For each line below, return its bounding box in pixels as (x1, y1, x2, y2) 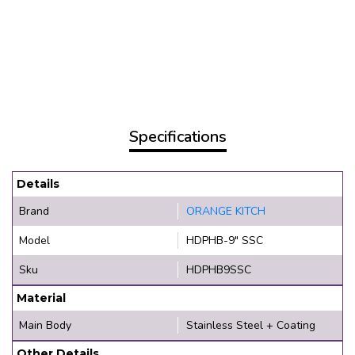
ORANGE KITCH (186, 204, 265, 219)
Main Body (19, 318, 71, 333)
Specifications (128, 126, 227, 147)
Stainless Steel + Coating (186, 318, 315, 333)
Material (17, 291, 66, 305)
